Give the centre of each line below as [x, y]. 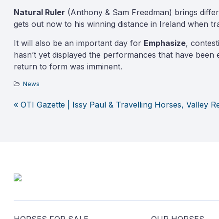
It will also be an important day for [79, 43]
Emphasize [165, 43]
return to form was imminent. [68, 66]
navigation [59, 142]
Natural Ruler [39, 12]
